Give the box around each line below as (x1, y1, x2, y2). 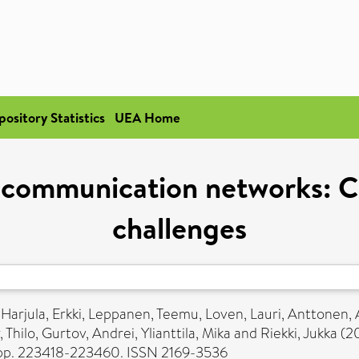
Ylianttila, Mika (141, 323, 231, 344)
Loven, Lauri (205, 304, 281, 325)
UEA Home (115, 108, 180, 127)
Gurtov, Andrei (42, 323, 135, 344)
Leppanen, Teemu (88, 304, 199, 325)
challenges (112, 208, 247, 248)
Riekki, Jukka (260, 323, 337, 344)
